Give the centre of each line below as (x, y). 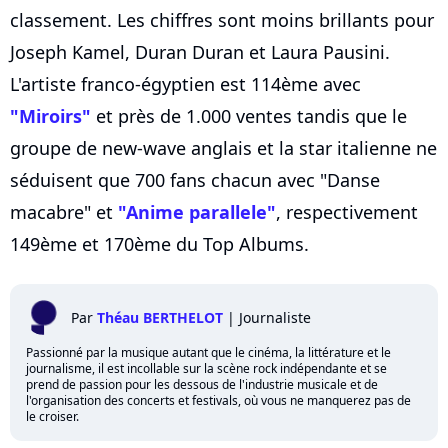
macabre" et (64, 211)
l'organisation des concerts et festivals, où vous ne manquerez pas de (218, 400)
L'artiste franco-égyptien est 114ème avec (185, 83)
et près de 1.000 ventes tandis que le (249, 115)
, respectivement (347, 211)
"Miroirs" (50, 115)
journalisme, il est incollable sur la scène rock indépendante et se (206, 368)
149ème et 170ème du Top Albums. (159, 243)
